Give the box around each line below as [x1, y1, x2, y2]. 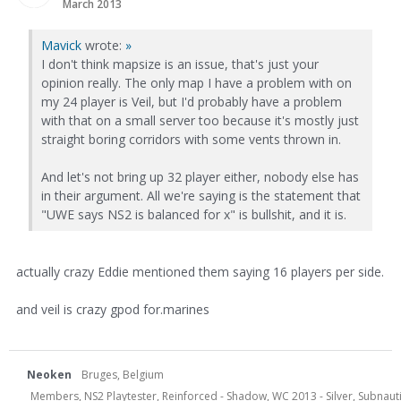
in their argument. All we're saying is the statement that [41, 187, 361, 205]
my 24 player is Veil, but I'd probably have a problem [41, 93, 342, 111]
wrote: [81, 37, 125, 55]
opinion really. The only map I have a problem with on [41, 74, 352, 92]
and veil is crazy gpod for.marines [16, 300, 209, 318]
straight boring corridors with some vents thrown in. [41, 131, 341, 149]
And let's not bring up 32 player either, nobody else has [41, 168, 359, 186]
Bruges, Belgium [81, 366, 164, 382]
